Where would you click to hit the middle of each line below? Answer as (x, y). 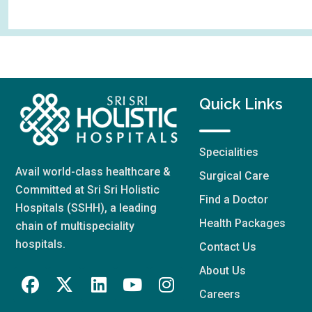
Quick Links (241, 103)
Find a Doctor (234, 199)
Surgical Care (234, 175)
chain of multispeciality (75, 226)
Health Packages (242, 223)
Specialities (229, 152)
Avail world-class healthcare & (93, 172)
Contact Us (228, 247)
